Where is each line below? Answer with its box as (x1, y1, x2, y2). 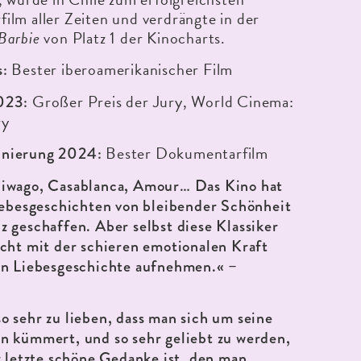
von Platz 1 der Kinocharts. (39, 26, 226, 51)
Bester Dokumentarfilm (102, 141, 269, 166)
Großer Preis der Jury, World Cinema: (28, 89, 294, 114)
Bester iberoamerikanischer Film (7, 57, 234, 82)
